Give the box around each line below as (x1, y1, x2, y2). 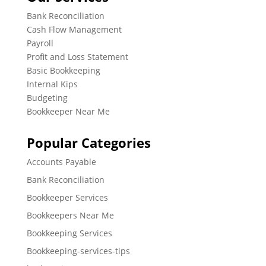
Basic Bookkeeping (26, 65, 100, 77)
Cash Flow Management (26, 24, 122, 36)
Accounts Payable (26, 156, 96, 168)
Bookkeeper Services (26, 192, 108, 204)
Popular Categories (26, 134, 151, 152)
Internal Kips (26, 78, 78, 90)
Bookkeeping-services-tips (26, 245, 130, 257)
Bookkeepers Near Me (26, 210, 114, 221)
